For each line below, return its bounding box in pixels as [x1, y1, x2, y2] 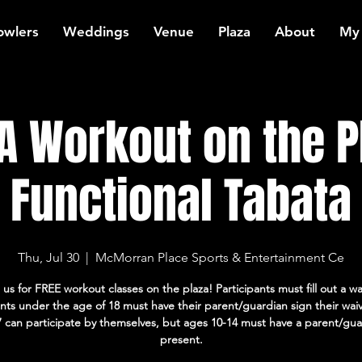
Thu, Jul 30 [18, 250, 79, 265]
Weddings [63, 23, 129, 40]
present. [159, 332, 203, 347]
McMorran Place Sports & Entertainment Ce [95, 250, 344, 265]
